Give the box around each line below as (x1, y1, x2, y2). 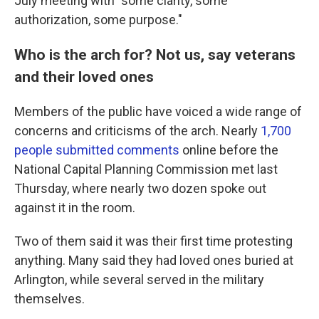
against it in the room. (14, 200, 135, 215)
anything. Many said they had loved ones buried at (14, 253, 293, 268)
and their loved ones (14, 68, 161, 85)
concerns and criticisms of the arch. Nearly (14, 123, 261, 138)
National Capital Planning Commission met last (14, 162, 278, 177)
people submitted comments (14, 142, 179, 157)
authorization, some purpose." (14, 12, 182, 27)
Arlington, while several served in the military (14, 272, 264, 287)
